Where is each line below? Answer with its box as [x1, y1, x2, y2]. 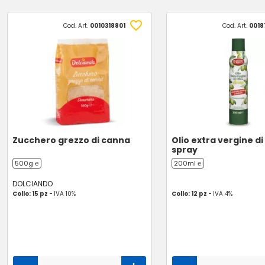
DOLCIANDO [12, 179, 53, 189]
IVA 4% [212, 189, 232, 198]
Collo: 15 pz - [12, 189, 54, 198]
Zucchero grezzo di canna [12, 134, 130, 146]
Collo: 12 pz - [171, 189, 213, 198]
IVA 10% [54, 189, 76, 198]
